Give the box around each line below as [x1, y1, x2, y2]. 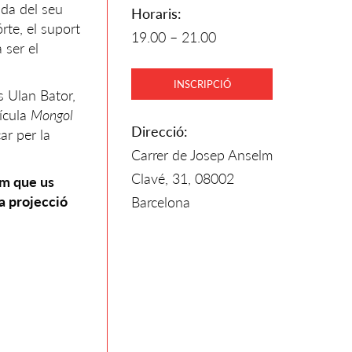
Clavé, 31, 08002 [131, 170, 234, 187]
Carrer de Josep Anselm [131, 146, 273, 163]
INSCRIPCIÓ [173, 77, 231, 90]
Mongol [31, 106, 73, 123]
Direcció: [131, 123, 188, 140]
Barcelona [131, 193, 190, 211]
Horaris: [131, 5, 181, 22]
